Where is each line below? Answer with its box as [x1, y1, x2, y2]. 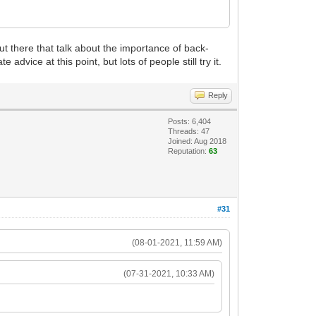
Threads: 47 [168, 126, 210, 135]
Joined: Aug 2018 [168, 136, 227, 145]
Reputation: [168, 146, 209, 155]
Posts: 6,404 [168, 116, 212, 126]
